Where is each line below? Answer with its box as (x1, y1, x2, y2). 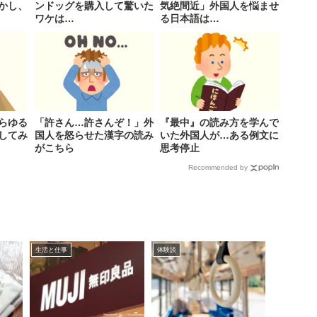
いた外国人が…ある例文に (159, 129, 279, 142)
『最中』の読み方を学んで (159, 117, 279, 129)
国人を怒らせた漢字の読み (34, 129, 154, 142)
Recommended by (188, 163, 248, 172)
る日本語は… (159, 13, 219, 25)
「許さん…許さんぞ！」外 (34, 117, 154, 129)
